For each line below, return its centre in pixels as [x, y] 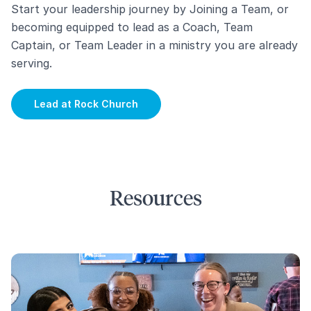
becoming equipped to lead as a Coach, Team [132, 27]
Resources [155, 197]
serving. [32, 63]
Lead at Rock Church [86, 103]
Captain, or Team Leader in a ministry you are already [154, 45]
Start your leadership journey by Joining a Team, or [150, 9]
